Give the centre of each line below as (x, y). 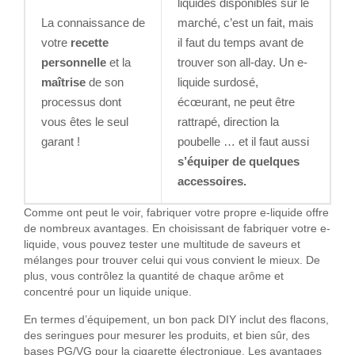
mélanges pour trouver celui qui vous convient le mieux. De (172, 261)
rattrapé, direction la (228, 122)
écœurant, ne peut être (236, 102)
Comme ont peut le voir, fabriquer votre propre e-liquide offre (176, 213)
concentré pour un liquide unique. (108, 292)
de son (105, 82)
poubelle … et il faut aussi (243, 142)
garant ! (61, 142)
